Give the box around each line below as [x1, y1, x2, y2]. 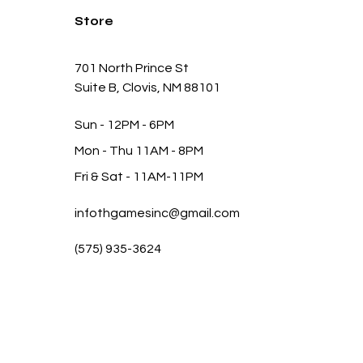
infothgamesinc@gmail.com [75, 207, 241, 220]
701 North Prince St [75, 62, 190, 75]
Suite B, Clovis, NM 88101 [75, 81, 221, 94]
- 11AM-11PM [126, 170, 204, 183]
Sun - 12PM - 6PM [75, 118, 175, 131]
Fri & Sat [75, 170, 126, 183]
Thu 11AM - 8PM [109, 144, 204, 157]
